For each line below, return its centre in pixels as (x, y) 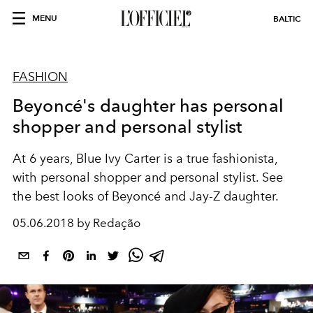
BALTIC (287, 19)
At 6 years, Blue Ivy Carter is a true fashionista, (145, 159)
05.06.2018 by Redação (77, 223)
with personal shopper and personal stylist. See (148, 177)
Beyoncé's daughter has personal (148, 105)
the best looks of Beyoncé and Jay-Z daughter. (146, 196)
